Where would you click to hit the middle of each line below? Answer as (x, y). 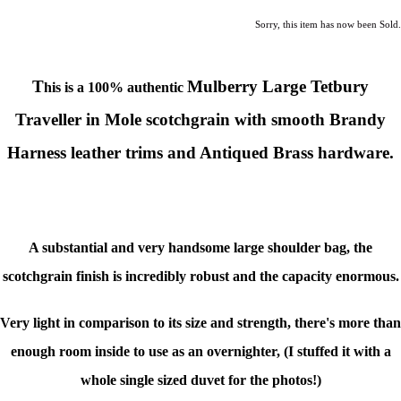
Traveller (51, 120)
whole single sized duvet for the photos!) (200, 380)
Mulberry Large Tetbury (278, 87)
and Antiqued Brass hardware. (281, 153)
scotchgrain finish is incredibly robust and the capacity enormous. (200, 277)
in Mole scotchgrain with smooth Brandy (236, 120)
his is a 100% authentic (115, 88)
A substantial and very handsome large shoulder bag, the (200, 248)
